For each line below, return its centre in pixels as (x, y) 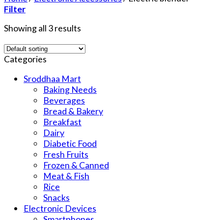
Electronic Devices (60, 208)
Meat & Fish (66, 176)
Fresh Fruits (66, 154)
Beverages (64, 100)
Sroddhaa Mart (52, 78)
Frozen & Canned (76, 165)
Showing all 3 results (42, 28)
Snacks (56, 197)
